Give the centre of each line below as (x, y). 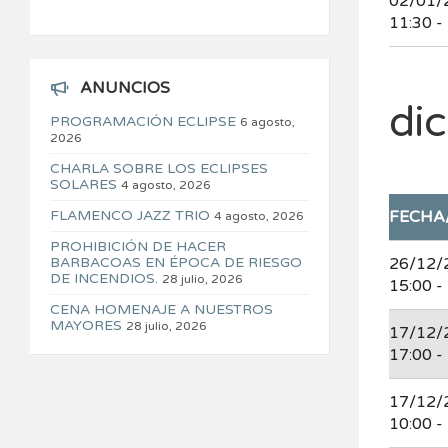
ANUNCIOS (125, 88)
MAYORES (86, 326)
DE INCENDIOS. (104, 279)
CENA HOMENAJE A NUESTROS (161, 310)
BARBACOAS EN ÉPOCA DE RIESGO (176, 263)
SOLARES (83, 185)
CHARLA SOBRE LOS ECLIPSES (159, 169)
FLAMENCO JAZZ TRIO (130, 216)
